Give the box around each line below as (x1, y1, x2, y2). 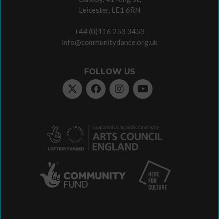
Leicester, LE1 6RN (79, 5, 140, 14)
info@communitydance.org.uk (62, 38, 157, 46)
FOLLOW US (84, 67, 135, 76)
